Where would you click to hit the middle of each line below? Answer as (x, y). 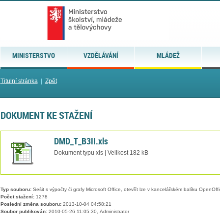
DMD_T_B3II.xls (81, 141)
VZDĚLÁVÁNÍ (101, 55)
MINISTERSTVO (33, 55)
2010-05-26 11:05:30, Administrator (88, 212)
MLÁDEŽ (168, 55)
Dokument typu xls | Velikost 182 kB (101, 152)
